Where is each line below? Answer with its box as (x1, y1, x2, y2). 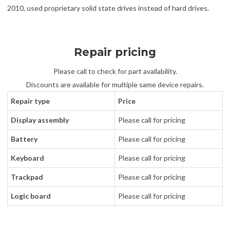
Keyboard (10, 154, 44, 163)
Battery (10, 135, 37, 144)
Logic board (10, 191, 51, 201)
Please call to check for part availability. (53, 67, 177, 76)
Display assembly (10, 116, 69, 125)
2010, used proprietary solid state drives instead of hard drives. (7, 4, 209, 13)
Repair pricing (74, 46, 156, 59)
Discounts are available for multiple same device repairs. (26, 80, 204, 89)
